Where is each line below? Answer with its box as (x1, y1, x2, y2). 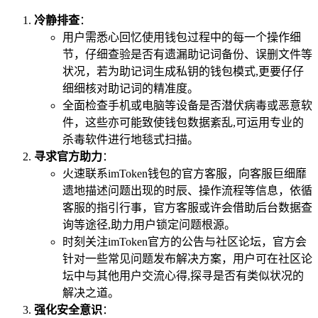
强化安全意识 (34, 304, 102, 317)
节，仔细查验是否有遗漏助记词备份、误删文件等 (62, 48, 312, 61)
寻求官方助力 (34, 150, 102, 163)
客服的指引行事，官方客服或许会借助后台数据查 (62, 202, 312, 214)
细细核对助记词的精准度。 (62, 82, 199, 95)
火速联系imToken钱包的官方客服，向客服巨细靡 (62, 168, 307, 180)
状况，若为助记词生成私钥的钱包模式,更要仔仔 (62, 65, 304, 78)
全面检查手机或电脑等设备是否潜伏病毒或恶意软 (62, 99, 312, 112)
